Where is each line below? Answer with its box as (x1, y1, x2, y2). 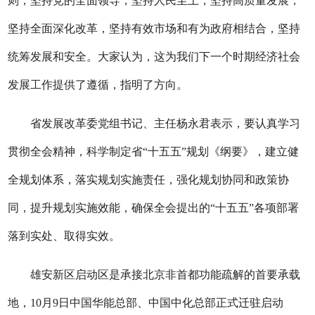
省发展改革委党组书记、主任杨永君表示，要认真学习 (8, 117, 301, 129)
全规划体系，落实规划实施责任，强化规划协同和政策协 (8, 174, 290, 186)
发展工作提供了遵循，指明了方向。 (8, 79, 188, 91)
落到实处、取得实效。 (8, 230, 121, 242)
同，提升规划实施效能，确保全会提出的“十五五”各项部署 (8, 202, 300, 214)
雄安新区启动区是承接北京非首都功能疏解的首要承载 (8, 269, 301, 281)
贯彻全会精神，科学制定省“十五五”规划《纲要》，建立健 (8, 146, 300, 157)
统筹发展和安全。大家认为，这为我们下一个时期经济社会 (8, 51, 301, 63)
